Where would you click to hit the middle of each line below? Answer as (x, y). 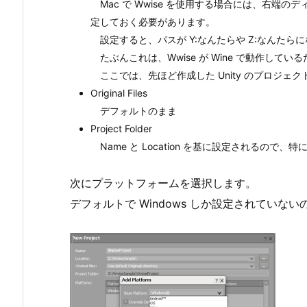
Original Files (119, 93)
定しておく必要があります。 (153, 21)
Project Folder (121, 128)
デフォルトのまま (134, 110)
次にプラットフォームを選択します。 (163, 183)
